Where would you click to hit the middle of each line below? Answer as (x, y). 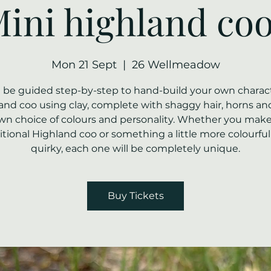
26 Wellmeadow (176, 65)
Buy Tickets (135, 196)
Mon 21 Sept (84, 65)
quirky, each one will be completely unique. (135, 149)
